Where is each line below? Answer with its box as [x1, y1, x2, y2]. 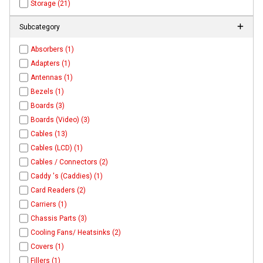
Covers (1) [31, 242, 65, 251]
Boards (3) [31, 102, 65, 110]
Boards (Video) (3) [31, 116, 90, 124]
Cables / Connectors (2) [31, 158, 109, 167]
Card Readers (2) [31, 186, 86, 195]
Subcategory [19, 23, 60, 32]
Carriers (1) [31, 200, 68, 209]
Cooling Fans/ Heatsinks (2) [31, 228, 122, 237]
